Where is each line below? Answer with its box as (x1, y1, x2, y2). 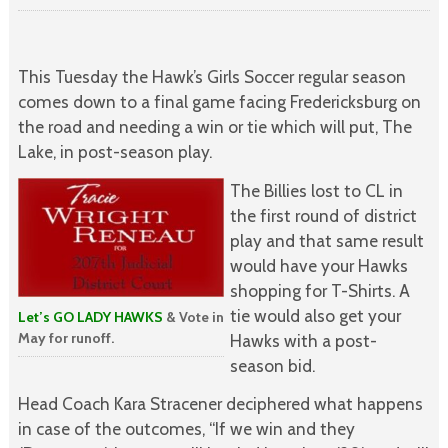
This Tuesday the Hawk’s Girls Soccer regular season (17, 65, 406, 87)
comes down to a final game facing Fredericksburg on (17, 90, 421, 112)
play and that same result (229, 229, 424, 251)
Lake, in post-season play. (17, 140, 212, 162)
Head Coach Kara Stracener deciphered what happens (17, 393, 423, 415)
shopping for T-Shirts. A (229, 279, 410, 301)
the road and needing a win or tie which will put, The (17, 115, 412, 137)
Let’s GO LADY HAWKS (17, 308, 163, 327)
